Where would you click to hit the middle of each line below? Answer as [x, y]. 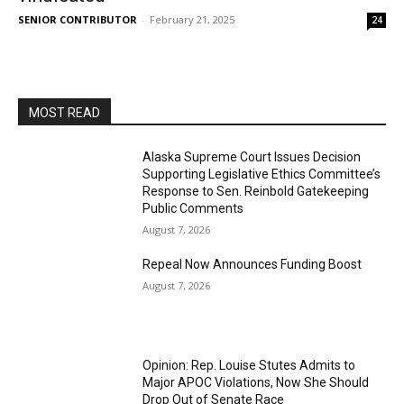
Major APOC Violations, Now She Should [256, 382]
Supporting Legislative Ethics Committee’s [262, 174]
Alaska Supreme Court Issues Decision [252, 157]
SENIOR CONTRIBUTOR [78, 19]
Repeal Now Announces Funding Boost [252, 264]
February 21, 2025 [192, 19]
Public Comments [193, 208]
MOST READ [64, 113]
